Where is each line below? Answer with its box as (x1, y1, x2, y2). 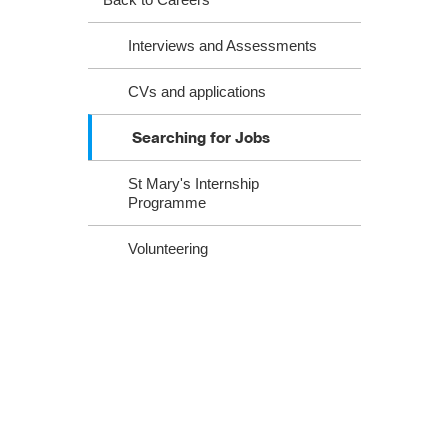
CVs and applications (127, 83, 266, 100)
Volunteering (127, 240, 208, 257)
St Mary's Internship (127, 175, 259, 192)
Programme (127, 194, 206, 211)
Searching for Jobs (131, 128, 270, 147)
